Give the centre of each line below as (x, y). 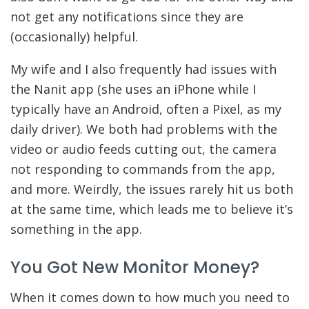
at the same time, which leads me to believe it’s (152, 209)
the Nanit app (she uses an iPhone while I (133, 89)
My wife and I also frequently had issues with (143, 69)
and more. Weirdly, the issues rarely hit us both (152, 189)
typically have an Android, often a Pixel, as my (146, 109)
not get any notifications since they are (127, 16)
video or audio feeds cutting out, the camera (143, 149)
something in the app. (76, 229)
